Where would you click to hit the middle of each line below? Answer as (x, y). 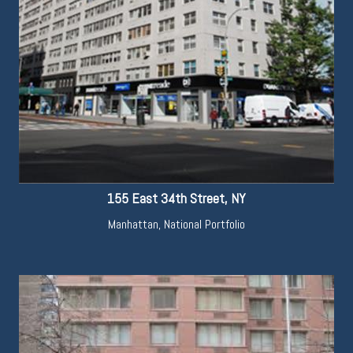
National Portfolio (204, 224)
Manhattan (133, 224)
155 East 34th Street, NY (176, 198)
